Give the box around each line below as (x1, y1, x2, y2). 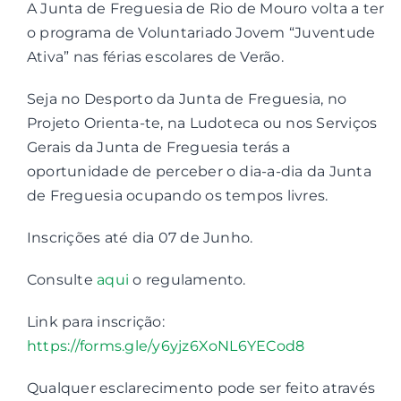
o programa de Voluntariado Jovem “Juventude (26, 24, 376, 41)
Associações (151, 90, 250, 105)
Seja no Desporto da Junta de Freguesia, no (26, 90, 347, 107)
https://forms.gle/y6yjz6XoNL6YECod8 (26, 337, 305, 354)
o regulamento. (129, 271, 246, 288)
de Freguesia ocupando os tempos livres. (26, 187, 328, 204)
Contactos (160, 40, 241, 55)
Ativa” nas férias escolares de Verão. (26, 48, 284, 65)
